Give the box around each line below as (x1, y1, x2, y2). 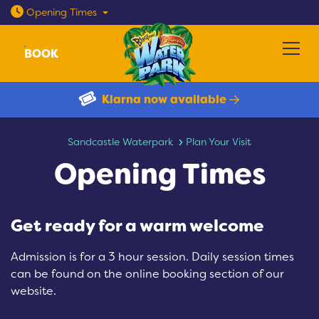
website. (11, 283, 56, 298)
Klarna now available (101, 92, 226, 107)
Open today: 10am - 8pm (96, 4, 218, 18)
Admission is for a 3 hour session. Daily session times (11, 249, 294, 263)
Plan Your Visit (186, 135, 252, 148)
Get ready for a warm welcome (11, 215, 264, 236)
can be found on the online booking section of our (11, 266, 284, 281)
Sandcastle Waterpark (67, 135, 173, 148)
